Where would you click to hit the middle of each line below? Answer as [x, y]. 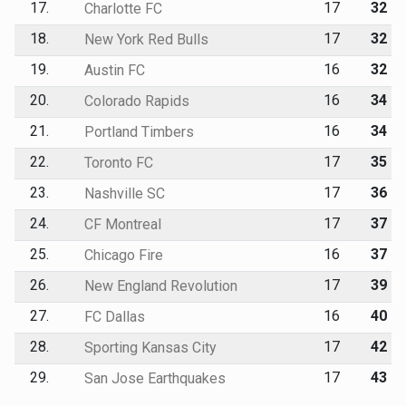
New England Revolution [159, 285]
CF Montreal [121, 224]
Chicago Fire [121, 255]
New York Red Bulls [144, 39]
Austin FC [112, 70]
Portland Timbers [137, 131]
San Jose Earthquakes [153, 378]
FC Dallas [112, 316]
